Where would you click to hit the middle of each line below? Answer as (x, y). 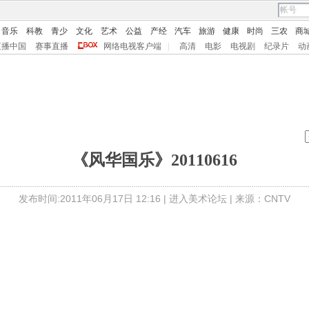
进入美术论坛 (198, 199)
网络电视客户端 (132, 46)
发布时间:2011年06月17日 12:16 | (94, 199)
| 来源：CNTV (259, 199)
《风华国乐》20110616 (154, 160)
